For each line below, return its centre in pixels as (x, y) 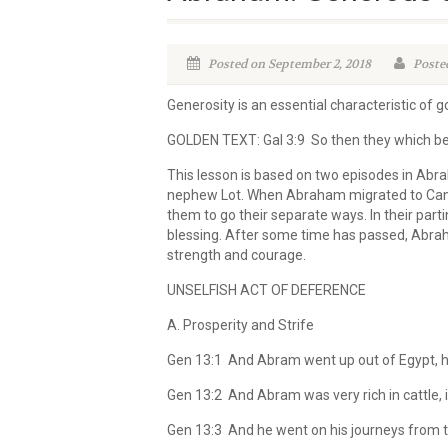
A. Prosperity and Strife (240, 325)
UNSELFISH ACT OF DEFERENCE (266, 290)
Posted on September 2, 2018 (288, 64)
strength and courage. (236, 255)
